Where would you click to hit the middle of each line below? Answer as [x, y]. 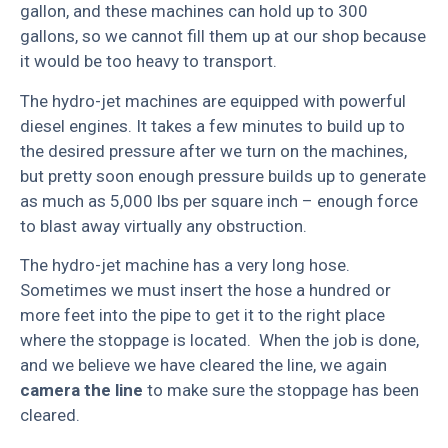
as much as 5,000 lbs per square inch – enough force [219, 200]
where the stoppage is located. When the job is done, [219, 339]
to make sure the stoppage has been [281, 389]
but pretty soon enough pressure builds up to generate [223, 175]
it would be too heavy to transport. [148, 61]
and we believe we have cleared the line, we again [203, 364]
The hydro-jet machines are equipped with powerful [213, 100]
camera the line [81, 389]
